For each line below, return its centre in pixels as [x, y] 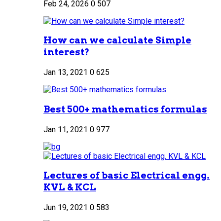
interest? [66, 52]
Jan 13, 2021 [66, 73]
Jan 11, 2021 [66, 129]
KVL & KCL [70, 187]
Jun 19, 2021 [66, 208]
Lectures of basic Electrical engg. [127, 176]
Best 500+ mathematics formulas [125, 109]
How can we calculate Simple [117, 40]
